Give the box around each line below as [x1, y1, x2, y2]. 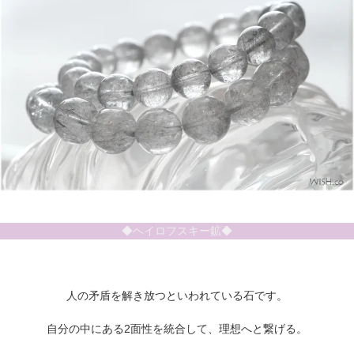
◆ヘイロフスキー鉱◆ [122, 224, 232, 237]
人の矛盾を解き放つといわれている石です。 [66, 288, 288, 302]
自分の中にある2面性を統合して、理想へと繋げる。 [47, 322, 307, 335]
